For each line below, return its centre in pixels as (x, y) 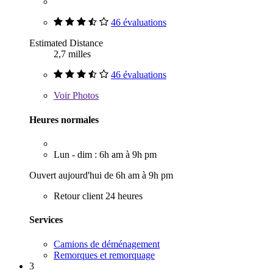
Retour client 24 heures (98, 196)
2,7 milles (72, 54)
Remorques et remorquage (104, 255)
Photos (84, 96)
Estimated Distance (66, 43)
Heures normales (64, 119)
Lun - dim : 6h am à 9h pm (105, 155)
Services (46, 220)
